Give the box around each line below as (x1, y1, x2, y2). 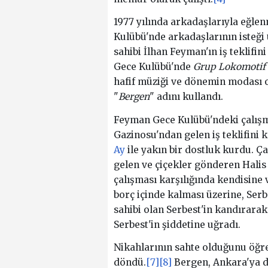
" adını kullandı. (149, 91, 223, 103)
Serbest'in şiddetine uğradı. (113, 218, 240, 230)
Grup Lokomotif (193, 61, 266, 73)
